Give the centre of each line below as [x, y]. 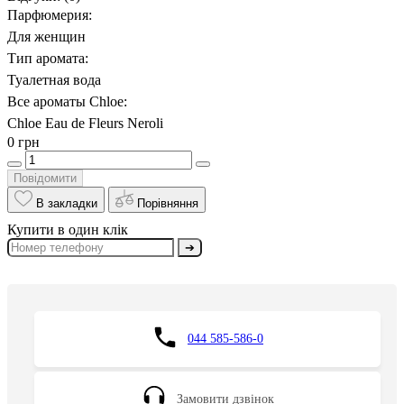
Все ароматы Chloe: [67, 102]
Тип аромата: [48, 59]
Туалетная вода [54, 80]
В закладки [67, 204]
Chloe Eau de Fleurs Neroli [85, 124]
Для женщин [46, 37]
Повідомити [45, 179]
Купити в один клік [68, 230]
